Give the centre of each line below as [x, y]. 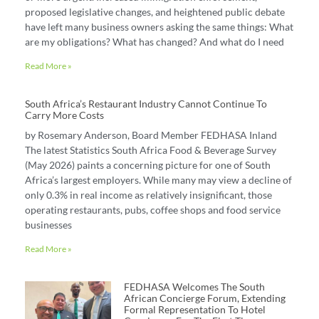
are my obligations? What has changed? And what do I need [155, 42]
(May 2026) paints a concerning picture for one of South [148, 165]
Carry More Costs [64, 115]
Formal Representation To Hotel [194, 310]
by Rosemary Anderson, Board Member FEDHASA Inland [151, 135]
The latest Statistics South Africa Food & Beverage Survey [151, 150]
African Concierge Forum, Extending [204, 298]
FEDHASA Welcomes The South [194, 287]
